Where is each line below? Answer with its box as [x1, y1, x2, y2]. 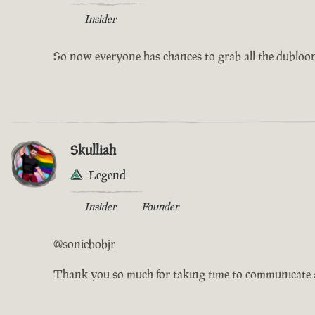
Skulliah [70, 140, 116, 159]
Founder [141, 199, 179, 213]
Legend [89, 167, 126, 183]
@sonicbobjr [53, 236, 115, 252]
